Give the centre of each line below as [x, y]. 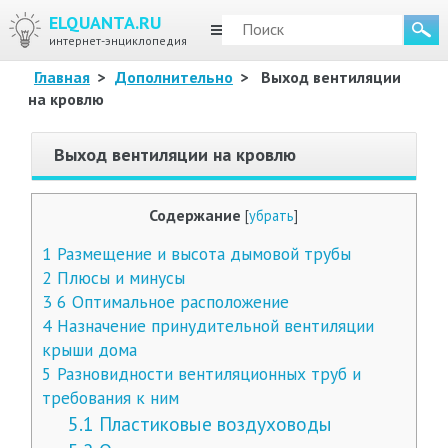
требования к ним [110, 397]
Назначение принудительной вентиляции [212, 325]
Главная [61, 77]
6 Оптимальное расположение [170, 301]
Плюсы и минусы [118, 277]
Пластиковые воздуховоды [213, 423]
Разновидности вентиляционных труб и [206, 373]
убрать [272, 215]
